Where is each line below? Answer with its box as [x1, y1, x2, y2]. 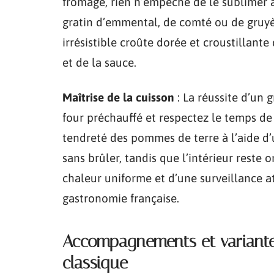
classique [62, 252, 128, 273]
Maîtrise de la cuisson [62, 90, 174, 104]
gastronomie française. [62, 191, 179, 205]
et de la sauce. [62, 55, 136, 69]
